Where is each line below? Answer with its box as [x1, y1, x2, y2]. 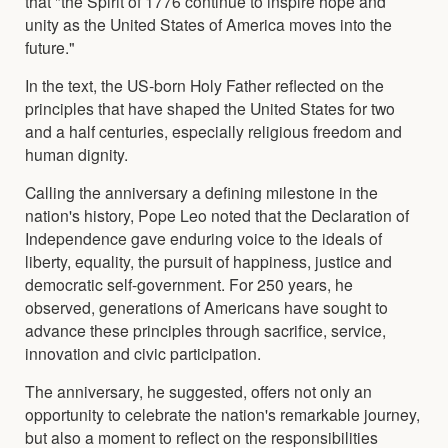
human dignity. [25, 142, 128, 165]
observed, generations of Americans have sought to [25, 295, 388, 318]
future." [25, 35, 75, 58]
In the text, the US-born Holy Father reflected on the [25, 73, 384, 96]
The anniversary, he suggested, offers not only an [25, 379, 372, 402]
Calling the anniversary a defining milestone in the [25, 180, 378, 203]
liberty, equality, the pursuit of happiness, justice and [25, 249, 392, 272]
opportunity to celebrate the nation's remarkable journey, [25, 402, 420, 425]
